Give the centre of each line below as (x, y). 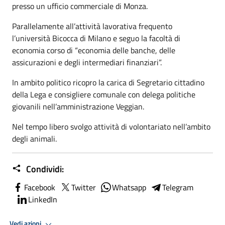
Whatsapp (129, 187)
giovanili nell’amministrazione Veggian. (79, 106)
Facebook (40, 187)
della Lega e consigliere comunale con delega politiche (104, 94)
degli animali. (35, 138)
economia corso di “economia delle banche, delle (94, 50)
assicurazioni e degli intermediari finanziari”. (88, 62)
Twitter (84, 187)
